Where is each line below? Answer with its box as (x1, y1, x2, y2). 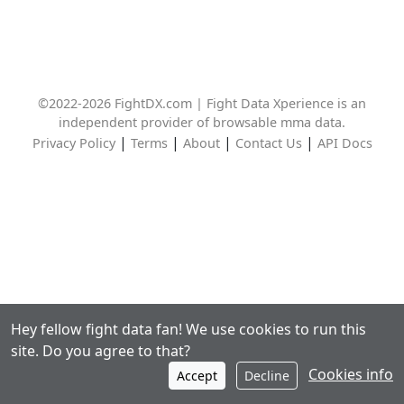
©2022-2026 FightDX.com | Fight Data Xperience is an (38, 95, 366, 113)
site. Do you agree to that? (11, 341, 190, 361)
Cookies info (308, 363, 393, 384)
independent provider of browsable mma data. (59, 114, 345, 132)
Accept (177, 367, 217, 384)
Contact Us (234, 134, 302, 152)
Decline (244, 367, 289, 384)
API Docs (317, 134, 372, 152)
